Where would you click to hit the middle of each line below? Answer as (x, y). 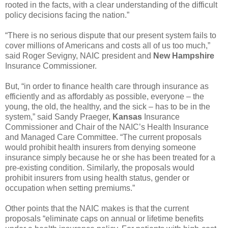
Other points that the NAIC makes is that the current (97, 208)
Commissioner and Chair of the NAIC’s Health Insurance (107, 127)
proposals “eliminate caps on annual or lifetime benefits (104, 218)
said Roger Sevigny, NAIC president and (79, 55)
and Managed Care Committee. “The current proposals (103, 137)
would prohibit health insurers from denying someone (101, 147)
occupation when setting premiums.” (70, 188)
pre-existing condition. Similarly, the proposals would (100, 167)
